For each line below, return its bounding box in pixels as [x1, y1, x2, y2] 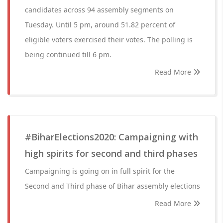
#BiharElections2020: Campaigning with [25, 131, 198, 143]
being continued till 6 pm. [25, 50, 111, 59]
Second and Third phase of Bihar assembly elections [25, 181, 200, 191]
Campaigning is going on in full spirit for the [25, 166, 175, 176]
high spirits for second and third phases [25, 147, 198, 159]
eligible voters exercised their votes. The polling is [25, 35, 193, 44]
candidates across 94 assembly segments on [25, 5, 174, 14]
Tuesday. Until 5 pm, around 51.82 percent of [25, 20, 175, 29]
